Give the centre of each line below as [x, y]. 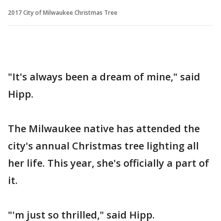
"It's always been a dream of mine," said [104, 76]
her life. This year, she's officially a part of [109, 163]
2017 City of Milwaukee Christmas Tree [63, 12]
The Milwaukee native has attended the [104, 128]
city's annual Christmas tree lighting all [103, 146]
